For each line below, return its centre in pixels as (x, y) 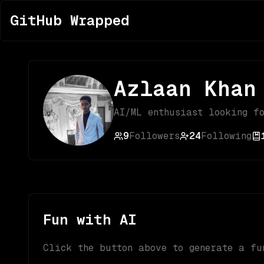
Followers (154, 136)
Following (226, 136)
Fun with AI (90, 220)
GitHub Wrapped (70, 20)
